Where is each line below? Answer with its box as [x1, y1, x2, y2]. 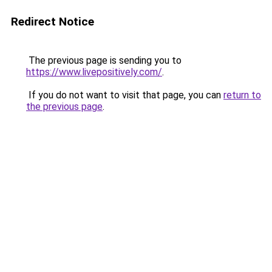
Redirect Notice [11, 15, 94, 29]
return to [223, 89, 261, 101]
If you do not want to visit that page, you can [26, 89, 223, 101]
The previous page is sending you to [26, 55, 182, 66]
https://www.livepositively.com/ [26, 66, 162, 78]
